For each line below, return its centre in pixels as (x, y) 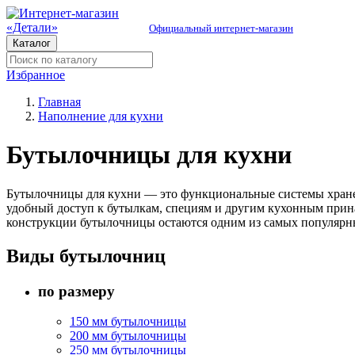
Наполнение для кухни (101, 116)
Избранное (36, 75)
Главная (59, 102)
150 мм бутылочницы (128, 322)
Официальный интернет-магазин (221, 29)
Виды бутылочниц (86, 256)
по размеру (76, 291)
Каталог (32, 43)
